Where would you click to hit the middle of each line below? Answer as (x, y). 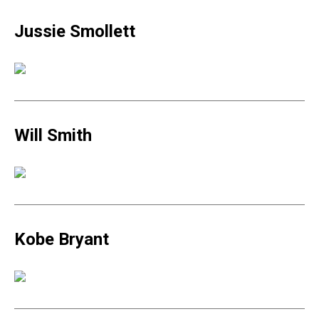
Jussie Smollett (75, 31)
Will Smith (53, 135)
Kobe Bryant (62, 239)
